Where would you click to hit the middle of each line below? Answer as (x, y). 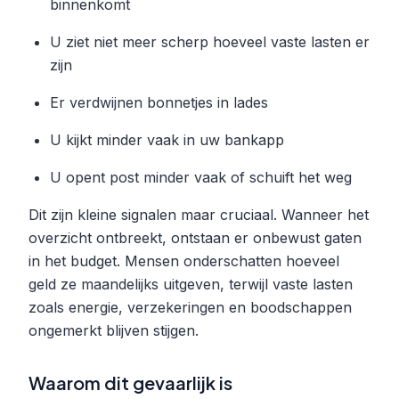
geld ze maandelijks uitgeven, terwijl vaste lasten (191, 284)
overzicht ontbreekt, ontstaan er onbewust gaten (195, 237)
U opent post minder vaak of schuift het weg (201, 177)
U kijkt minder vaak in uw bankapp (167, 139)
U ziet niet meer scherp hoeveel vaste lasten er (210, 41)
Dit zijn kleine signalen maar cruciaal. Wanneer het (199, 214)
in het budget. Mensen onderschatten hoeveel (184, 261)
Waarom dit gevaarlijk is (130, 382)
